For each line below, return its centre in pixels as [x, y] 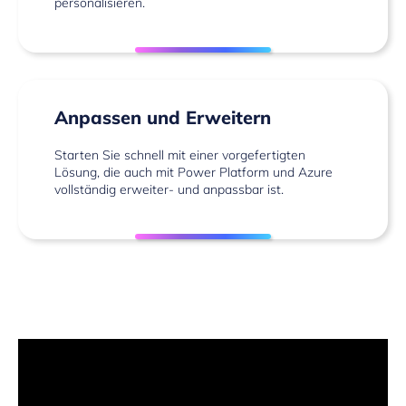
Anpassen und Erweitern [163, 118]
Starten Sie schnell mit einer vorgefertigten [180, 155]
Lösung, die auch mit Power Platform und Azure [193, 173]
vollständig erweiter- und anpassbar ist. [169, 190]
